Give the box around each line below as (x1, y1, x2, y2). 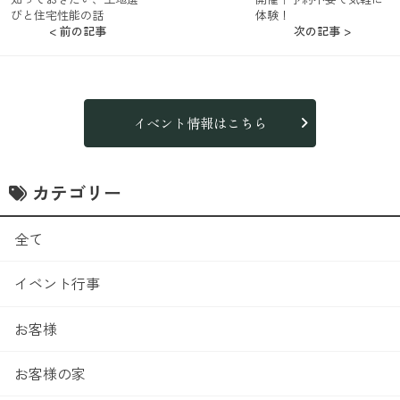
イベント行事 (14, 272, 100, 295)
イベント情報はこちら (132, 112, 267, 132)
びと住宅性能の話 (11, 5, 104, 23)
